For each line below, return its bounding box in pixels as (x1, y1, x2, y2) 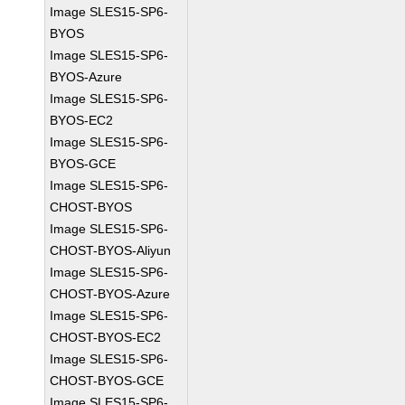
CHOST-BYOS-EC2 (50, 330, 162, 344)
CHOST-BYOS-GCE (50, 373, 165, 388)
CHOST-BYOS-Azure (50, 287, 171, 301)
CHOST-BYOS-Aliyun (50, 243, 172, 258)
